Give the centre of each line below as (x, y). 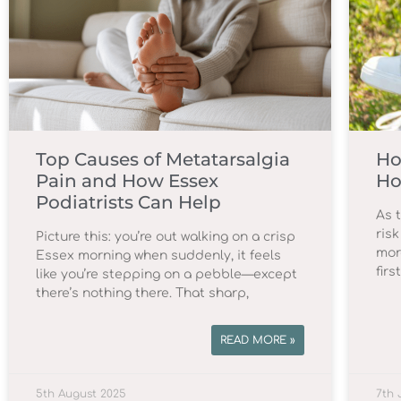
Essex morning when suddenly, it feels (158, 255)
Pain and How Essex (127, 180)
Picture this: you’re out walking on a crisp (166, 236)
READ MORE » (258, 340)
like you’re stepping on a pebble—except (166, 274)
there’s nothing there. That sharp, (142, 293)
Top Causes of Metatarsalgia (163, 159)
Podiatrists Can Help (128, 202)
